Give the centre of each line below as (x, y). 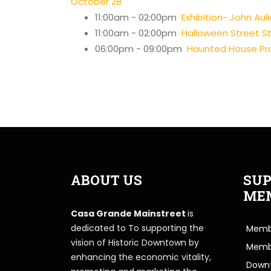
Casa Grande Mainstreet (129, 213)
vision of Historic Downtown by (135, 242)
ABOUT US (106, 180)
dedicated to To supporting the (137, 228)
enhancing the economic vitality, (141, 257)
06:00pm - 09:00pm (141, 48)
